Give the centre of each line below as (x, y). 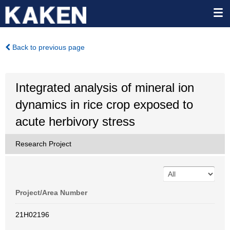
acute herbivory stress (75, 121)
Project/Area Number (51, 193)
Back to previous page (47, 47)
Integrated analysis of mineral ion (105, 88)
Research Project (43, 144)
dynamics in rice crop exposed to (104, 104)
